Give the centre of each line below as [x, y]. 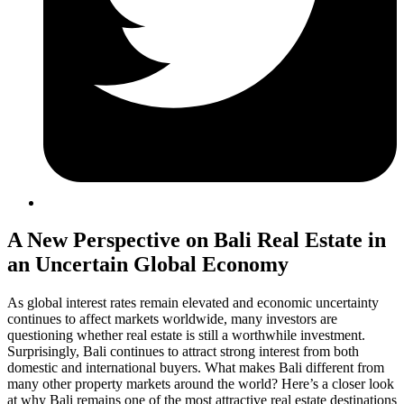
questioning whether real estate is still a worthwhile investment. [186, 335]
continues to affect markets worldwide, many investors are [172, 319]
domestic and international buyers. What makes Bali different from [196, 368]
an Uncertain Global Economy [148, 265]
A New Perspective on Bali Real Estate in [197, 240]
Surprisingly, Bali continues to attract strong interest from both [183, 352]
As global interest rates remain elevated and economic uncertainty [193, 303]
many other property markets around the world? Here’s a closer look [201, 384]
